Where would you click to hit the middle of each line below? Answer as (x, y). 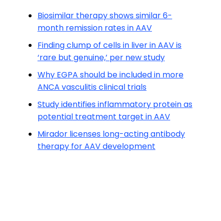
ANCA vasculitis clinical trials (92, 87)
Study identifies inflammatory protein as (115, 104)
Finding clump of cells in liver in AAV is (110, 45)
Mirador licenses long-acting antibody (111, 134)
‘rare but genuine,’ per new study (101, 57)
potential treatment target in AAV (104, 117)
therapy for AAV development (96, 146)
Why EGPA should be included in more (110, 75)
